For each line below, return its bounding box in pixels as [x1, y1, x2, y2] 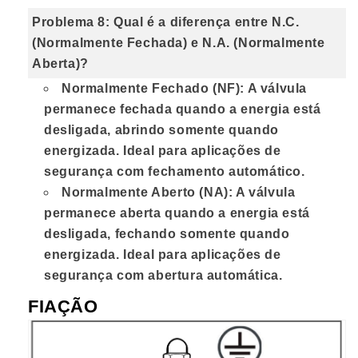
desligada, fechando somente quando [44, 227, 290, 241]
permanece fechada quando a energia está [44, 102, 321, 117]
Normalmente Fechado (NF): [62, 82, 245, 96]
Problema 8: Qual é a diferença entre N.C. [32, 15, 300, 30]
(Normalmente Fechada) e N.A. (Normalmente [32, 36, 325, 50]
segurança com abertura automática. [44, 268, 283, 283]
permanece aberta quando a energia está [44, 206, 310, 221]
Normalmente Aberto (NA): [62, 185, 233, 200]
